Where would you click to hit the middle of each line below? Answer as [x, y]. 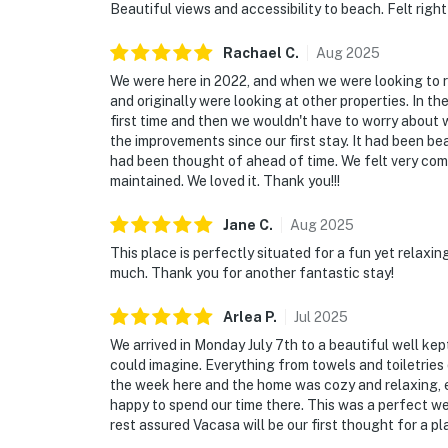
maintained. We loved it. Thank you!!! [225, 181]
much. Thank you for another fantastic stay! [252, 273]
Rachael [252, 53]
